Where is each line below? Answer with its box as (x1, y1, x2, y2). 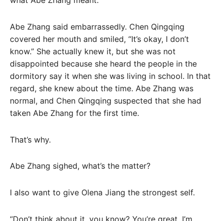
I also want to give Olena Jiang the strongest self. (10, 187, 195, 198)
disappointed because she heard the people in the (10, 58, 197, 69)
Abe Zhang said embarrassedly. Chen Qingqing (10, 21, 184, 32)
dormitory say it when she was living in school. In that (10, 71, 211, 81)
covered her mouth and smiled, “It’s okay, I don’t (10, 34, 189, 44)
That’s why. (10, 134, 51, 145)
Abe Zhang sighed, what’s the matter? (10, 161, 150, 171)
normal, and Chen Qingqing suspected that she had (10, 95, 201, 106)
